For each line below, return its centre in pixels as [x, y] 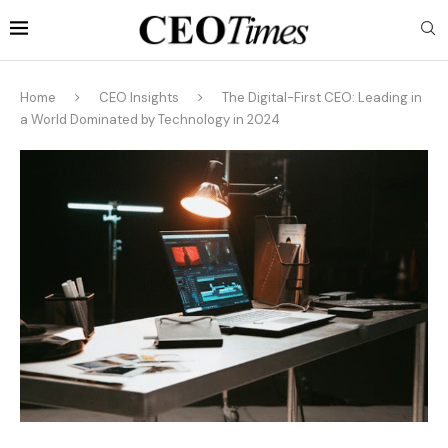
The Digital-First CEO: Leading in [322, 97]
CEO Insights [139, 97]
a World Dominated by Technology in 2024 [150, 119]
